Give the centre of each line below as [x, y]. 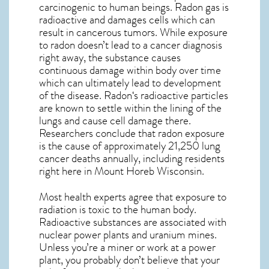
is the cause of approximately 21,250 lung [130, 146]
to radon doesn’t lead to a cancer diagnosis [131, 45]
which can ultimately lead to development [130, 83]
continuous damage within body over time [130, 70]
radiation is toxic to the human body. [118, 209]
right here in [67, 171]
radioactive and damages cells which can [127, 20]
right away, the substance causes [110, 57]
